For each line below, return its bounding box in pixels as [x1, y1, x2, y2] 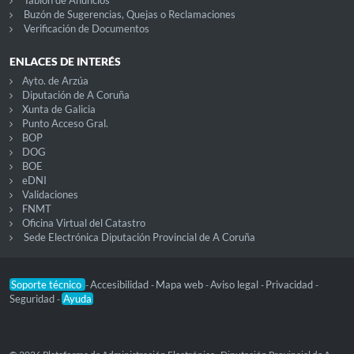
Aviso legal [210, 278, 261, 292]
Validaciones [21, 188, 78, 201]
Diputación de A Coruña [21, 88, 130, 102]
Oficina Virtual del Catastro [21, 217, 145, 230]
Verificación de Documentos [23, 22, 149, 36]
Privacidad [265, 278, 315, 292]
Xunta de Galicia [21, 103, 96, 116]
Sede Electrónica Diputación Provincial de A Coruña [23, 231, 255, 244]
